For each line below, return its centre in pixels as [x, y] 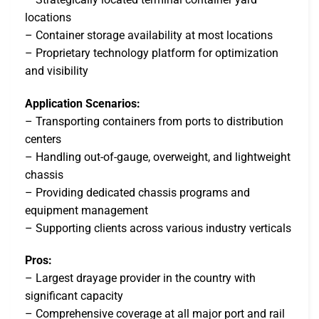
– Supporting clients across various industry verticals [158, 228]
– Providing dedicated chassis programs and [137, 192]
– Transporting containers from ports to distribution [154, 121]
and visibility [57, 70]
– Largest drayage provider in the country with [140, 278]
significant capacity [74, 296]
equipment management [87, 210]
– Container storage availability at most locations [149, 35]
